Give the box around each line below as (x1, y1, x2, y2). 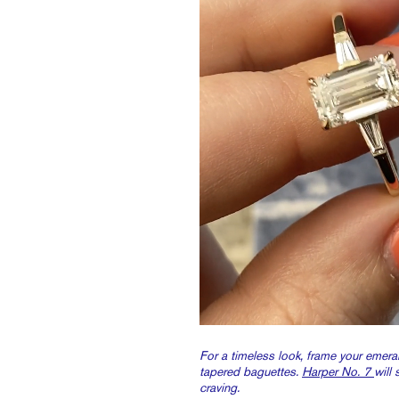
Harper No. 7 (302, 363, 374, 379)
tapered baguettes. (199, 363, 302, 379)
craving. (199, 379, 240, 395)
